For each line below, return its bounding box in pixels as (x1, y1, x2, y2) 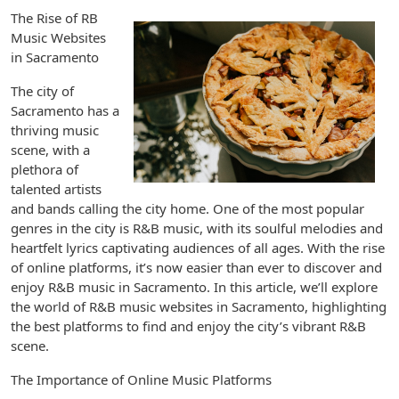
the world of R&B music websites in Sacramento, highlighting (11, 297, 387, 315)
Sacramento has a (11, 102, 119, 119)
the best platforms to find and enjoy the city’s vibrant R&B (11, 317, 366, 335)
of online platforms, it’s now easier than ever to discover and (11, 258, 382, 276)
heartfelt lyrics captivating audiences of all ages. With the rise (11, 239, 385, 256)
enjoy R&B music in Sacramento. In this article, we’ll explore (11, 278, 378, 296)
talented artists (11, 180, 102, 198)
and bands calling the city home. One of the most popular (11, 199, 364, 217)
